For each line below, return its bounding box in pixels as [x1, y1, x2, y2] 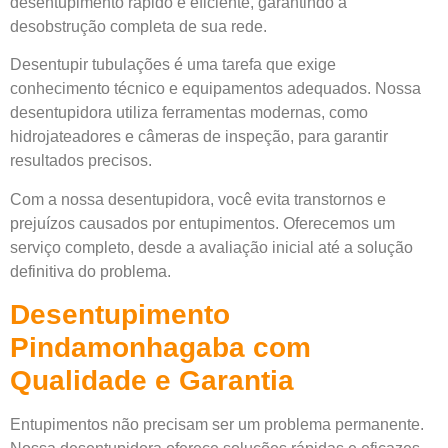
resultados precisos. [10, 152, 152, 170]
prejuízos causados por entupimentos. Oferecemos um [10, 214, 395, 232]
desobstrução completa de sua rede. [10, 18, 267, 35]
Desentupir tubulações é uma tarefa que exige [10, 56, 336, 74]
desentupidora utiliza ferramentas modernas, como [10, 104, 368, 122]
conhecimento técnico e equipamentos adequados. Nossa [10, 80, 421, 98]
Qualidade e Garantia [10, 365, 294, 397]
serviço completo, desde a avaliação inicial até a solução [10, 238, 413, 256]
